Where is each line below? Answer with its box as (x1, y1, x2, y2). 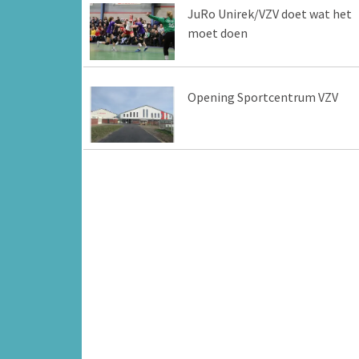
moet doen (187, 25, 248, 42)
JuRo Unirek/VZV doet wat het (187, 6, 352, 22)
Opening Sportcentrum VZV (187, 88, 338, 105)
